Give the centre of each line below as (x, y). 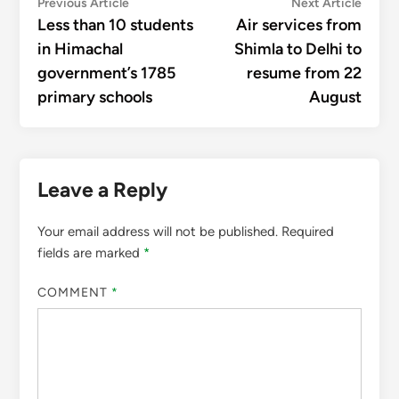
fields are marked (90, 252)
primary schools (94, 97)
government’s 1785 (106, 73)
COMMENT (74, 293)
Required (307, 231)
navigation (88, 32)
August (336, 97)
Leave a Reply (102, 189)
